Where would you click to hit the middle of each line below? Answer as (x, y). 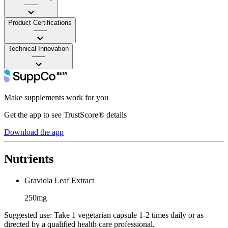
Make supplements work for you (56, 97)
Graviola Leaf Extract (59, 180)
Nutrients (29, 159)
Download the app (34, 132)
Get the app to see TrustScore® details (65, 115)
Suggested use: (28, 215)
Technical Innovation (38, 48)
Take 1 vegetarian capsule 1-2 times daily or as (128, 215)
